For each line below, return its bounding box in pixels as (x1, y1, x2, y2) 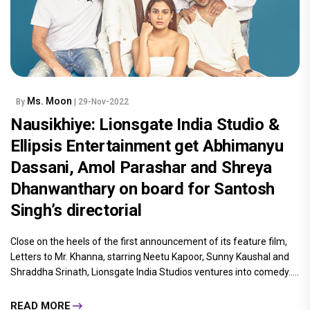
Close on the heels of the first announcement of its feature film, (10, 236, 287, 248)
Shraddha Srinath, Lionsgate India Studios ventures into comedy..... (10, 266, 299, 278)
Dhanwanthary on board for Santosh (10, 179, 275, 199)
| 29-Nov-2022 (74, 97, 129, 107)
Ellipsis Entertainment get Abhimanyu (10, 136, 284, 156)
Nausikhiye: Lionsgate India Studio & (10, 115, 280, 135)
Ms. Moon (27, 95, 74, 107)
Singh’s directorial (10, 201, 142, 221)
